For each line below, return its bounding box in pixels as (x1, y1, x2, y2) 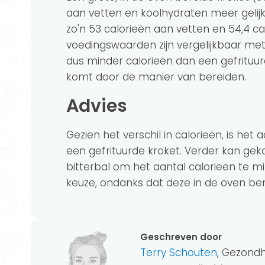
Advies (79, 93, 127, 118)
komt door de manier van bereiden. (66, 69, 246, 84)
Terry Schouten (140, 245, 217, 260)
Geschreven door (140, 230, 222, 243)
